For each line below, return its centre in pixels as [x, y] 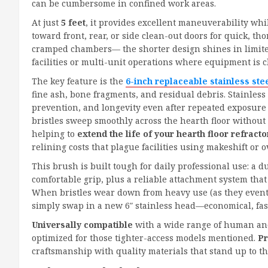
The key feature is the [79, 81]
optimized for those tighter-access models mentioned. [145, 238]
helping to [54, 134]
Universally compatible [82, 225]
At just [46, 23]
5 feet [73, 23]
